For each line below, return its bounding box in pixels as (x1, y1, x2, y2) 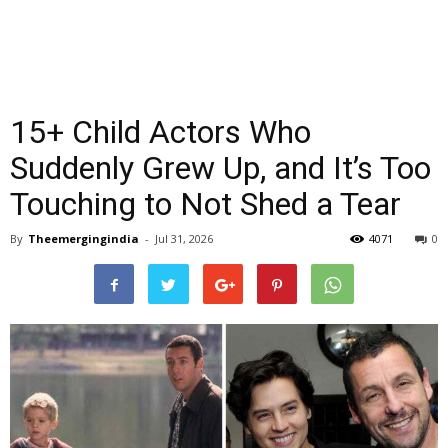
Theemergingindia (28, 231, 139, 246)
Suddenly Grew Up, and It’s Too (10, 149, 431, 187)
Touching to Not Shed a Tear (10, 185, 401, 223)
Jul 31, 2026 (155, 231, 213, 246)
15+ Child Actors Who (10, 113, 311, 151)
